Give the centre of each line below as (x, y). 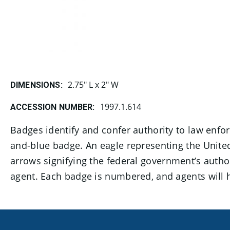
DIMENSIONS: (36, 85)
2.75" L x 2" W (93, 85)
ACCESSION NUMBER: (53, 107)
